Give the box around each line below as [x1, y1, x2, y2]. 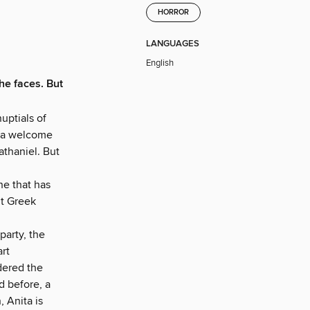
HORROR [158, 7, 189, 17]
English [146, 57, 174, 69]
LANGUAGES [146, 37, 199, 50]
